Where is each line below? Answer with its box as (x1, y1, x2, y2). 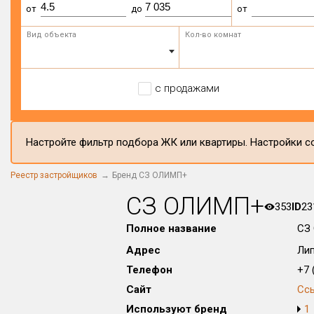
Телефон (126, 264, 172, 276)
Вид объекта (27, 30, 76, 39)
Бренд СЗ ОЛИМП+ (112, 170, 187, 180)
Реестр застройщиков (11, 170, 97, 180)
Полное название (126, 222, 217, 235)
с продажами (154, 82, 219, 95)
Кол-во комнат (184, 30, 241, 39)
